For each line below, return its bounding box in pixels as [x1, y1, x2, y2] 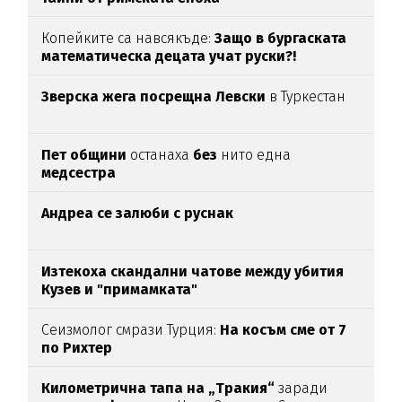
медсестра [41, 164, 117, 182]
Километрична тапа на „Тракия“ [41, 380, 275, 398]
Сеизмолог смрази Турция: [41, 321, 217, 339]
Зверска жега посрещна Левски [41, 88, 270, 106]
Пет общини [41, 146, 127, 164]
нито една [221, 146, 292, 164]
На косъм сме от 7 [216, 321, 347, 339]
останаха [127, 146, 194, 164]
